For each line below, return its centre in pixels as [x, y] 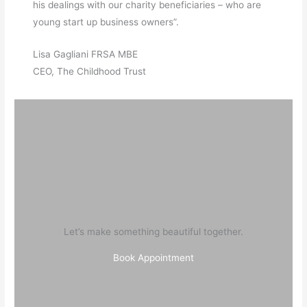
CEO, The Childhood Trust [90, 72]
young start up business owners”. [106, 22]
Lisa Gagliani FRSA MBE [86, 54]
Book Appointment [153, 258]
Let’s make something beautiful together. [153, 231]
